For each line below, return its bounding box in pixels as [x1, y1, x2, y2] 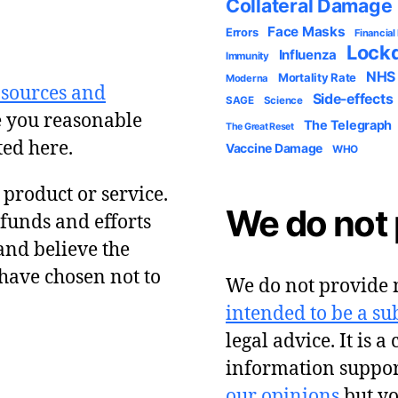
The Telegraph [303, 116, 393, 132]
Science [263, 93, 303, 107]
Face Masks [267, 22, 346, 40]
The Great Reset [226, 120, 294, 132]
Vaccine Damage [226, 139, 323, 155]
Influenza [278, 45, 338, 63]
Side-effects [312, 90, 394, 107]
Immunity [226, 49, 269, 62]
